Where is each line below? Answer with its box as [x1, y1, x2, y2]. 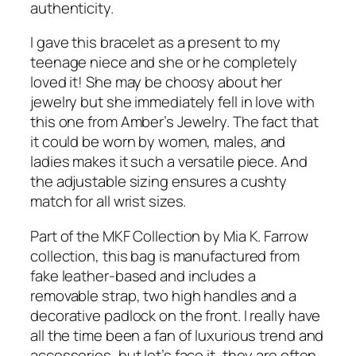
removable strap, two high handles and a [30, 284, 297, 306]
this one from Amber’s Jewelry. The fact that [30, 111, 319, 133]
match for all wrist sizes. [30, 191, 187, 212]
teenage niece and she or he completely [30, 52, 298, 73]
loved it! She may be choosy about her [30, 72, 283, 93]
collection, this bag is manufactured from [30, 245, 300, 266]
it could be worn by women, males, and [30, 131, 286, 153]
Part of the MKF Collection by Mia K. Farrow [30, 225, 308, 246]
